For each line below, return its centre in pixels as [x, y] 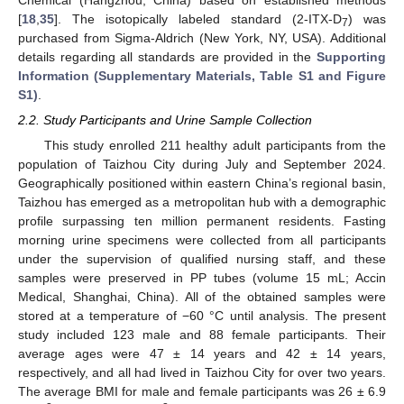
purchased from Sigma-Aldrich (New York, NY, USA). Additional [202, 38]
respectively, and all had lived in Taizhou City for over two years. [202, 373]
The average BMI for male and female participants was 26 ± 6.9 [202, 392]
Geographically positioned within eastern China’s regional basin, [202, 184]
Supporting [351, 57]
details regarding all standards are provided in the [167, 57]
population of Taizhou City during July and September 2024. [202, 165]
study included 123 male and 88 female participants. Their [202, 335]
